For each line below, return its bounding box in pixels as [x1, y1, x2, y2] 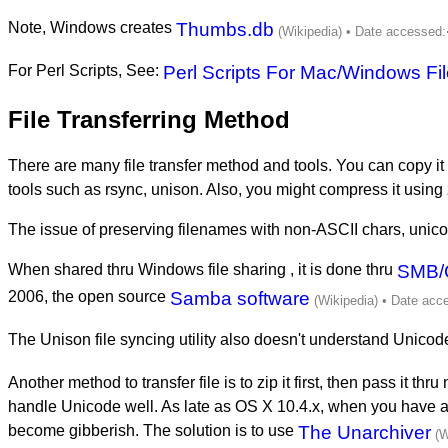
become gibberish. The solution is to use [8, 421, 298, 439]
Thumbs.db [176, 18, 274, 40]
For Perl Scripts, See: [8, 61, 163, 79]
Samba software [170, 287, 310, 309]
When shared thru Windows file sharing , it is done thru [8, 260, 397, 278]
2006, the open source [8, 287, 170, 305]
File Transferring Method [8, 105, 290, 133]
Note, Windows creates [8, 18, 176, 36]
